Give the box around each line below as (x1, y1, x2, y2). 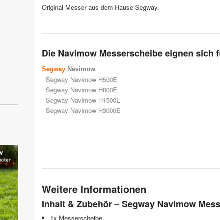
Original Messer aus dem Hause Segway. (42, 2, 159, 12)
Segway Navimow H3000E (46, 106, 121, 115)
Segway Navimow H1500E (46, 95, 121, 105)
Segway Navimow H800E (46, 85, 117, 95)
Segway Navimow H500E (46, 75, 117, 84)
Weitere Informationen (42, 181, 146, 196)
